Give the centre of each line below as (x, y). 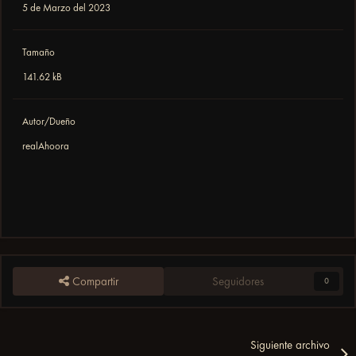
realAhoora (46, 146)
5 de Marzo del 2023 (66, 8)
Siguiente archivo (290, 345)
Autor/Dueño (49, 122)
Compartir (93, 282)
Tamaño (39, 52)
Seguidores (238, 282)
